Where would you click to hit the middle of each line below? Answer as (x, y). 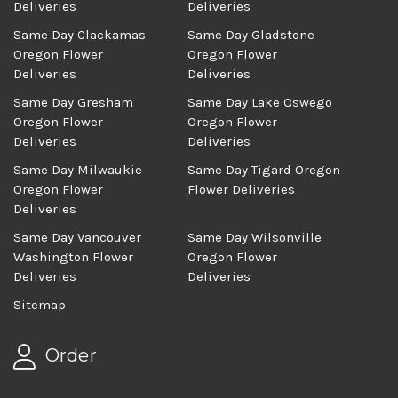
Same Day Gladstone (251, 35)
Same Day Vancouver (77, 238)
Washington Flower (73, 257)
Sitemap (40, 305)
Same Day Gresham (73, 103)
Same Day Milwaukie (78, 170)
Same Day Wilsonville (255, 238)
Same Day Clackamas (80, 35)
